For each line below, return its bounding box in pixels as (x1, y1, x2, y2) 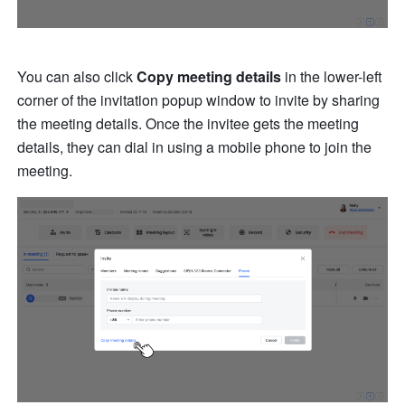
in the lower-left (281, 65, 382, 87)
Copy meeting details (137, 65, 282, 87)
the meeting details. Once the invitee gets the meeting (17, 112, 360, 134)
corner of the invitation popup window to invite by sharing (17, 89, 381, 110)
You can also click (17, 65, 137, 87)
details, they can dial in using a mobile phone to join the (17, 136, 372, 157)
